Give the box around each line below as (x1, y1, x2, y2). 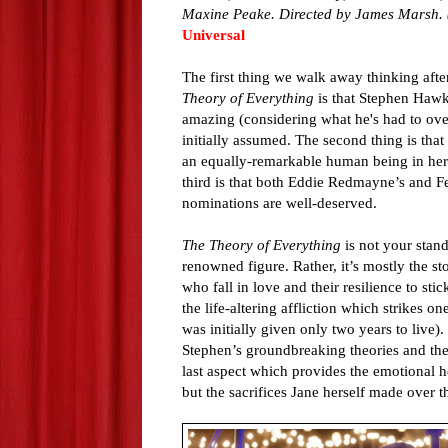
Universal (182, 26, 245, 44)
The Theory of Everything (182, 236, 341, 254)
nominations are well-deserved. (182, 194, 377, 212)
